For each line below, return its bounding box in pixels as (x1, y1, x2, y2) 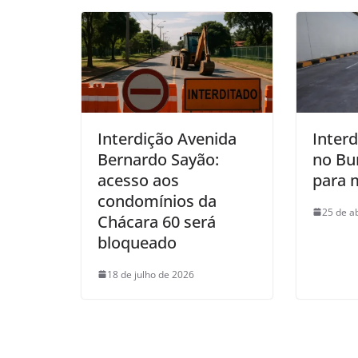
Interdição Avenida (97, 127, 237, 149)
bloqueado (97, 231, 177, 253)
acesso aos (97, 169, 179, 191)
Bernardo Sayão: (97, 148, 219, 170)
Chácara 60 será (97, 210, 216, 233)
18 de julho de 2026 (107, 267, 194, 281)
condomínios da (97, 189, 217, 212)
